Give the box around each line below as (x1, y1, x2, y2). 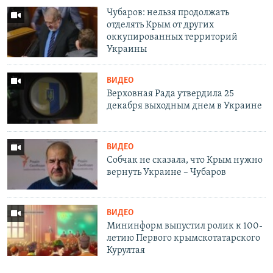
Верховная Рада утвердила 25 (107, 89, 235, 99)
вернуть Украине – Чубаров (107, 167, 227, 177)
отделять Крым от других (107, 19, 214, 30)
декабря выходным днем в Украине (107, 101, 263, 112)
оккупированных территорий (107, 32, 238, 42)
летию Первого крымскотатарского (107, 233, 261, 244)
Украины (107, 44, 147, 54)
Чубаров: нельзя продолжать (107, 7, 230, 18)
